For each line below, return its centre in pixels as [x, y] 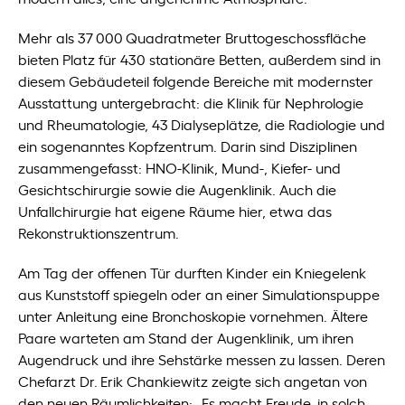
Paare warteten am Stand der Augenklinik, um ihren [186, 337]
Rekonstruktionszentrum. [99, 232]
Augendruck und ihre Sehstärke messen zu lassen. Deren [202, 359]
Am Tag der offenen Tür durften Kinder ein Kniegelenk [193, 272]
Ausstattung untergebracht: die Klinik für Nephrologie [191, 102]
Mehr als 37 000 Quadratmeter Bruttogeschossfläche [193, 37]
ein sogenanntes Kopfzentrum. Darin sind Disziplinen [188, 146]
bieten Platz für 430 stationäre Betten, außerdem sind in [200, 59]
